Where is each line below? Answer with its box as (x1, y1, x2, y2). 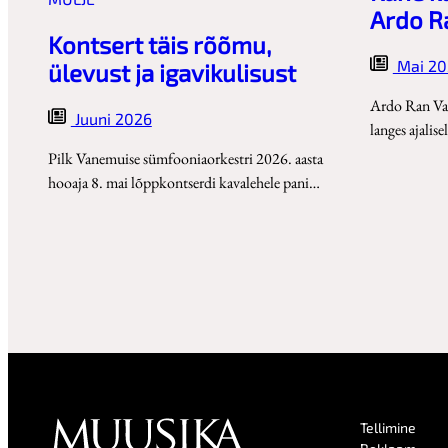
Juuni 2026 (70, 109, 152, 129)
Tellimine (360, 419, 416, 437)
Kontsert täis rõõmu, (48, 30, 271, 60)
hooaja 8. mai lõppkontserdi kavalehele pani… (48, 172, 320, 194)
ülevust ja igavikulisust (48, 58, 296, 88)
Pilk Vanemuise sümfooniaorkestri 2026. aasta (48, 148, 323, 170)
